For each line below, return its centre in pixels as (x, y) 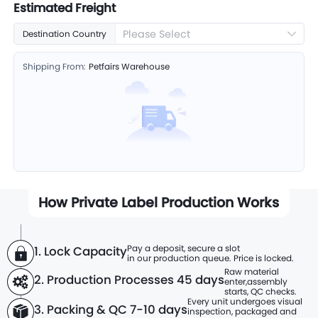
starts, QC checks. (260, 291)
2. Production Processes (104, 279)
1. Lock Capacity (80, 251)
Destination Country (65, 33)
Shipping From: (55, 67)
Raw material (251, 271)
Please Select (156, 34)
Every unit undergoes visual (245, 301)
